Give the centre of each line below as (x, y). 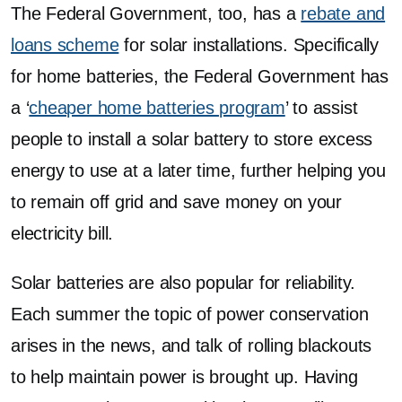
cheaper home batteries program (157, 108)
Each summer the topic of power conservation (190, 314)
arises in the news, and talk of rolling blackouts (192, 345)
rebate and (343, 13)
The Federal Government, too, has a (156, 13)
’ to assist (321, 108)
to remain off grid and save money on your (176, 202)
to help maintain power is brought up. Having (184, 377)
